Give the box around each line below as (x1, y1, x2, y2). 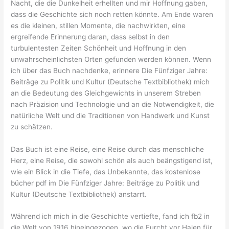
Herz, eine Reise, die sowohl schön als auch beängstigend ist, (11, 156, 213, 165)
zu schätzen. (11, 122, 53, 131)
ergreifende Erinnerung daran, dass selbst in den (11, 32, 170, 41)
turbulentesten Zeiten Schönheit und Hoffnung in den (11, 43, 187, 52)
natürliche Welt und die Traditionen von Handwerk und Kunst (11, 111, 210, 120)
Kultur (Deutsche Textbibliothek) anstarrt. (11, 190, 147, 198)
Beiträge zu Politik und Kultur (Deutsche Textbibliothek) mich (11, 77, 210, 86)
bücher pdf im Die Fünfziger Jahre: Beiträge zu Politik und (11, 178, 200, 187)
